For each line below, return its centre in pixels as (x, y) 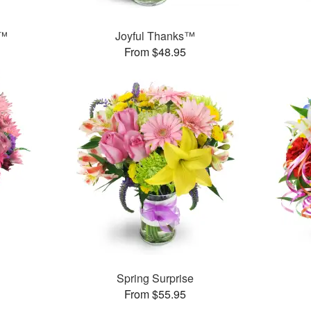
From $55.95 (155, 294)
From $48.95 (155, 52)
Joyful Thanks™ (155, 36)
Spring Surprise (155, 278)
